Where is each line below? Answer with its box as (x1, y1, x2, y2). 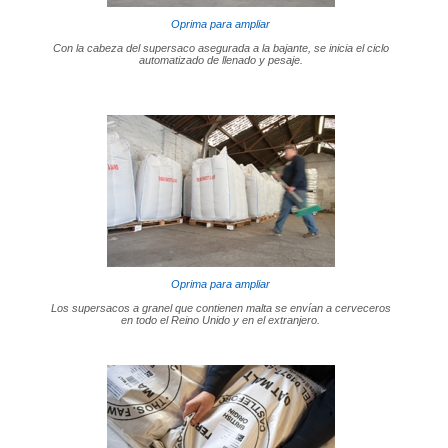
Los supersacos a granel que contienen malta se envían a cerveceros (50, 301, 391, 314)
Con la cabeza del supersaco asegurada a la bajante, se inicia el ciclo (52, 41, 389, 54)
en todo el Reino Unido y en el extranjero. (121, 313, 321, 326)
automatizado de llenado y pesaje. (138, 53, 303, 66)
